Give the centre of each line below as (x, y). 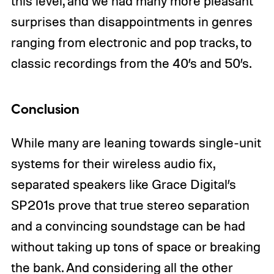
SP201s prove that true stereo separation (130, 205)
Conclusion (45, 110)
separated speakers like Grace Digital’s (123, 184)
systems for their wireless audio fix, (113, 164)
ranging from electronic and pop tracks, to (131, 42)
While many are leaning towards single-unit (136, 143)
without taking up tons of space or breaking (135, 247)
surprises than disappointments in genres (131, 21)
